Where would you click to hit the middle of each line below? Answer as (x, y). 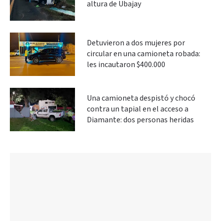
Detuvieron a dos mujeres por (136, 43)
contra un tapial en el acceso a (138, 109)
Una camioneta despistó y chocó (141, 98)
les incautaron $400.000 (126, 65)
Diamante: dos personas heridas (140, 120)
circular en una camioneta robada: (144, 54)
